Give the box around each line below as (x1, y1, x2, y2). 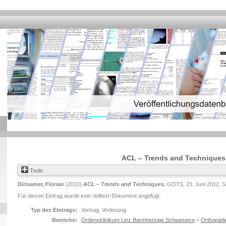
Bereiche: (52, 217, 77, 223)
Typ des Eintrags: (31, 207, 77, 213)
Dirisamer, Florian (18, 181, 64, 187)
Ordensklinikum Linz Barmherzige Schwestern (81, 217, 195, 223)
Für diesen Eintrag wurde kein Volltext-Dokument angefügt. (18, 193, 161, 199)
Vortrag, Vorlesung (81, 207, 126, 213)
